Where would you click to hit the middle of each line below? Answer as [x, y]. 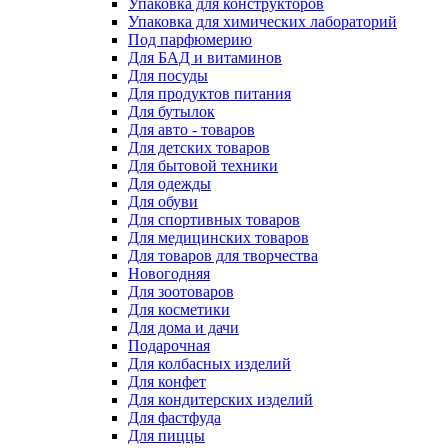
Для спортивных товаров [214, 219]
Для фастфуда [174, 417]
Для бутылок [171, 111]
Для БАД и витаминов [205, 57]
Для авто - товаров [191, 129]
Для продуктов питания [209, 93]
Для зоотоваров [181, 291]
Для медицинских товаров [218, 237]
